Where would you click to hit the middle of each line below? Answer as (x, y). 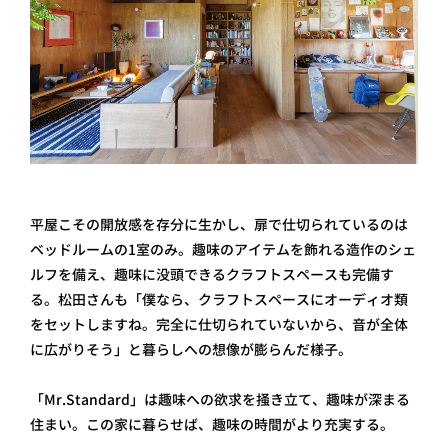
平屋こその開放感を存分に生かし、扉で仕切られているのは (219, 225)
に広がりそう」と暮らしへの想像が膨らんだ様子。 (191, 350)
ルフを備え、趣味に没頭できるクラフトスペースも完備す (212, 275)
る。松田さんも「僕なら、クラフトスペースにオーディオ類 (219, 300)
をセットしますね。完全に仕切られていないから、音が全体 (219, 325)
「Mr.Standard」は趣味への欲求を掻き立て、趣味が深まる (220, 400)
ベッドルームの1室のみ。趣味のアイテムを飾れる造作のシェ (223, 250)
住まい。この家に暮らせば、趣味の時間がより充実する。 (212, 425)
